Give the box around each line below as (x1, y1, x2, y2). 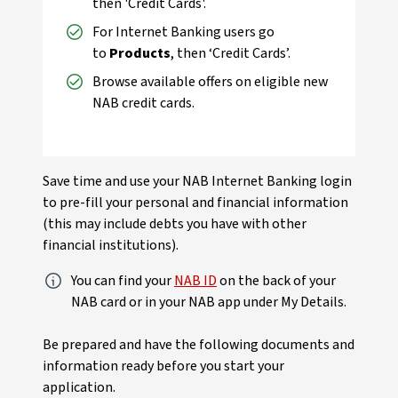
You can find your (71, 271, 174, 291)
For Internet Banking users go (92, 22, 275, 42)
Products (109, 44, 171, 63)
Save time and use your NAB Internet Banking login (43, 171, 352, 191)
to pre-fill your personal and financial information (43, 193, 348, 212)
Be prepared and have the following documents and (43, 335, 354, 354)
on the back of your (217, 271, 336, 291)
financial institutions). (43, 235, 179, 255)
